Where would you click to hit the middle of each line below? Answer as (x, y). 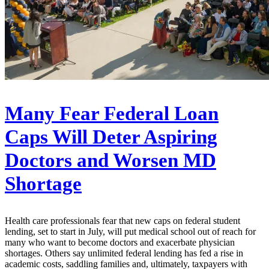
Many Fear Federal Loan (112, 113)
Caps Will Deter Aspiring (111, 137)
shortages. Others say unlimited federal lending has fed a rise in (124, 253)
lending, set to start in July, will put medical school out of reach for (130, 231)
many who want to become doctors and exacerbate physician (120, 242)
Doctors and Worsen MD (110, 160)
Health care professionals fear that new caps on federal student (122, 220)
